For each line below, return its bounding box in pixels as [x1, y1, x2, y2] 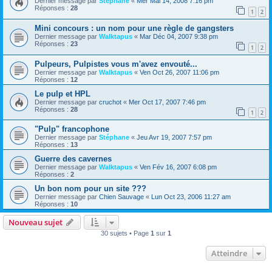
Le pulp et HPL [35, 89, 90, 98]
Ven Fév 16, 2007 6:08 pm [140, 163, 217, 171]
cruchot [99, 98, 121, 106]
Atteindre [211, 248, 247, 259]
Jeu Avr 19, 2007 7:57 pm [137, 134, 212, 141]
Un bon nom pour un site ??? [35, 184, 146, 194]
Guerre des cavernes [35, 154, 112, 164]
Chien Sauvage [99, 193, 144, 201]
